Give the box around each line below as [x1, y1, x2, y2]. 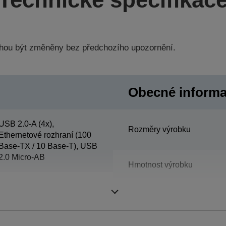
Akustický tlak [128, 190, 177, 199]
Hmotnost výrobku [128, 160, 193, 169]
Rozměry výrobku [128, 125, 191, 134]
